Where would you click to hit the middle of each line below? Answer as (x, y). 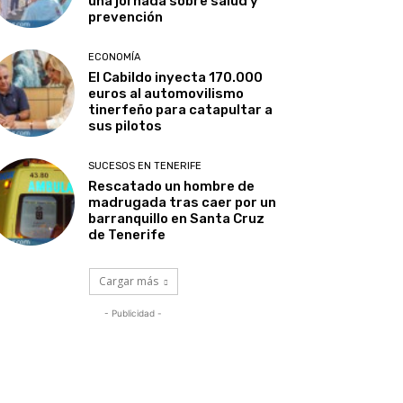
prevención (126, 17)
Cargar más (128, 282)
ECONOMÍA (115, 58)
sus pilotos (125, 126)
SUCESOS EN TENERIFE (145, 166)
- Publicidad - (133, 313)
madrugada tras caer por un (183, 203)
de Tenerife (127, 235)
